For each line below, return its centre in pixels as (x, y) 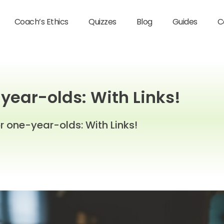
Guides (185, 22)
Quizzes (102, 22)
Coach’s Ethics (41, 22)
